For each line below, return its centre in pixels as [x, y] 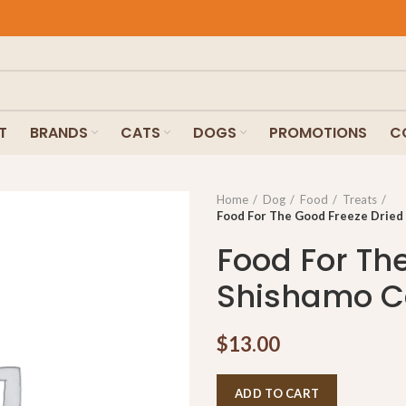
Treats [360, 199]
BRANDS [58, 132]
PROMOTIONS [318, 132]
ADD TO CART [277, 393]
